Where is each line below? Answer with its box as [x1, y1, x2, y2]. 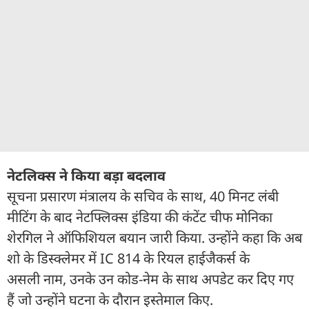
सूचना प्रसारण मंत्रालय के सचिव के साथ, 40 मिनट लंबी [7, 186, 279, 206]
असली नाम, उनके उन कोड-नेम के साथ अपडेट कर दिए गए [7, 269, 294, 288]
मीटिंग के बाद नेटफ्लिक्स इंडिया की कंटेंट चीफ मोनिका [7, 207, 272, 226]
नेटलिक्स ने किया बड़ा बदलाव [7, 166, 166, 185]
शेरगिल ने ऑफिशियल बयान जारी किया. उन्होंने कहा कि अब [7, 228, 302, 247]
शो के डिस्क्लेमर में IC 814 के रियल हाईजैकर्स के [7, 248, 250, 268]
